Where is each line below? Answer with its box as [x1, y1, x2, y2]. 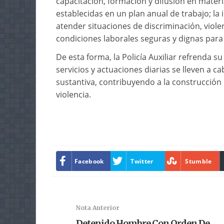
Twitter [130, 156, 153, 165]
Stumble [185, 156, 212, 165]
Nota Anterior [76, 204, 119, 211]
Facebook [74, 156, 104, 165]
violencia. [56, 89, 91, 100]
